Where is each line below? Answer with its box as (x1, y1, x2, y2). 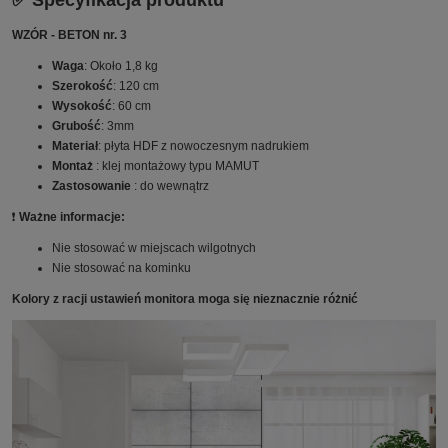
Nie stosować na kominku (52, 260, 191, 275)
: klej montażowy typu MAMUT (96, 158, 259, 173)
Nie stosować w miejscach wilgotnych (52, 240, 256, 255)
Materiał (52, 138, 98, 153)
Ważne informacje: (19, 209, 125, 224)
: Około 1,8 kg (84, 58, 158, 73)
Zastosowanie (52, 178, 134, 193)
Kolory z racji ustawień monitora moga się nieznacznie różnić (12, 291, 358, 306)
